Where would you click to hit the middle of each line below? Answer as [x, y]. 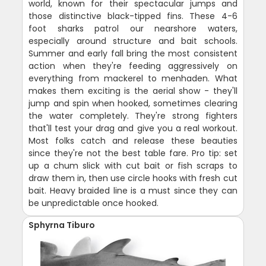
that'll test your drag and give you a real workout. [133, 128]
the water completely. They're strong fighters [133, 115]
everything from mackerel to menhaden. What [133, 78]
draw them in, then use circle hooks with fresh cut [133, 178]
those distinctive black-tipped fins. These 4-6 [133, 16]
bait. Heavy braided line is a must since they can [133, 190]
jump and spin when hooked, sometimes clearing [133, 103]
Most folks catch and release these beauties [133, 140]
